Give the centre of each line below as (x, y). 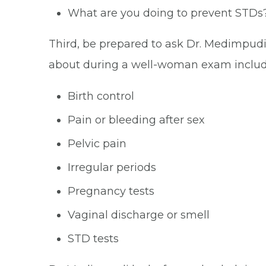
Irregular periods (112, 167)
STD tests (93, 239)
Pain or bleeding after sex (136, 120)
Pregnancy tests (111, 191)
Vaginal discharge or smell (139, 215)
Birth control (101, 96)
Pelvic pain (97, 144)
